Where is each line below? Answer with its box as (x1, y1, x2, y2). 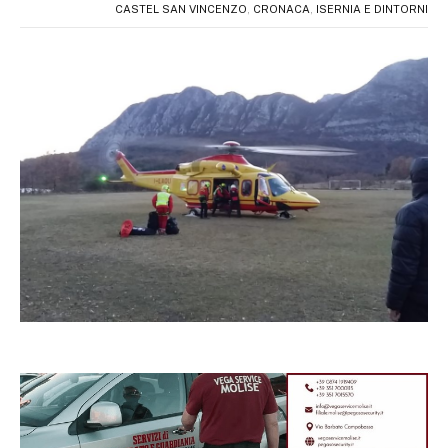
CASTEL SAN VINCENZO (115, 2, 247, 15)
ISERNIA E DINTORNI (316, 2, 428, 15)
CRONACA (253, 2, 310, 15)
